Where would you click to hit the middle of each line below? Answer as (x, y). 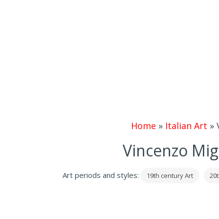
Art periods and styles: (102, 175)
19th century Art (170, 175)
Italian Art (186, 126)
